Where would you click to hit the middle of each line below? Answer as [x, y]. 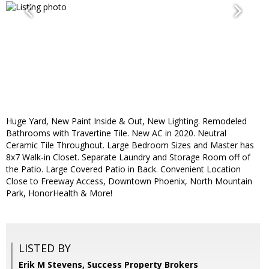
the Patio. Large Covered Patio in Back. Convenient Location [123, 169]
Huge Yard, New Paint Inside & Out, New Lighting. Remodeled [126, 121]
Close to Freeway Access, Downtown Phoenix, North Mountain [129, 181]
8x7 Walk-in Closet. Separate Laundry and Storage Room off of [128, 157]
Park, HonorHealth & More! [59, 193]
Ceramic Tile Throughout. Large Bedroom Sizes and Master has [130, 145]
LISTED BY [45, 248]
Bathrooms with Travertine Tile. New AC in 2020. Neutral [116, 133]
